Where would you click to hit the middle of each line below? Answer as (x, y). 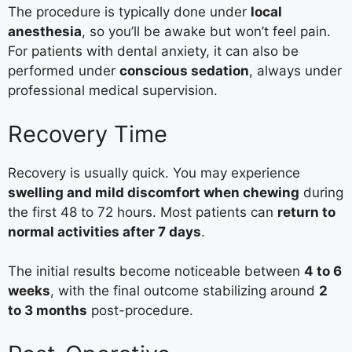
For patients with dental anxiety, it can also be (153, 51)
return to (306, 212)
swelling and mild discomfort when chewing (154, 192)
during (321, 192)
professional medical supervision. (113, 91)
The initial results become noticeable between (156, 271)
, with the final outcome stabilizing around (185, 291)
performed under (64, 71)
